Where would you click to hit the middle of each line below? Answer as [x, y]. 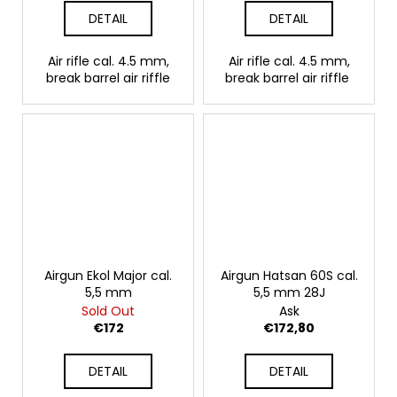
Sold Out [108, 311]
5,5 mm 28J [289, 293]
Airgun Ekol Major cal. [108, 276]
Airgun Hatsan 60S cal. [289, 276]
